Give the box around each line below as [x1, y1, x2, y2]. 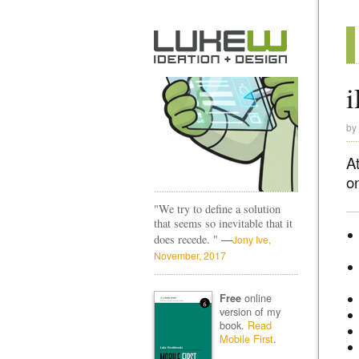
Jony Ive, [232, 232, 271, 246]
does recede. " [154, 232, 221, 247]
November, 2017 [154, 248, 226, 262]
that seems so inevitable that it [154, 216, 292, 231]
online [240, 289, 272, 305]
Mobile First [219, 330, 273, 346]
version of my [219, 303, 280, 319]
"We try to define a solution [154, 201, 280, 216]
